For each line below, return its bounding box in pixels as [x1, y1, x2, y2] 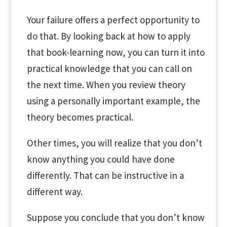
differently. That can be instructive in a [26, 169, 184, 181]
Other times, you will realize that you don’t [26, 137, 202, 149]
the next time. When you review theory [26, 79, 185, 91]
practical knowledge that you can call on [26, 62, 192, 74]
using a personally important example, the [26, 95, 200, 107]
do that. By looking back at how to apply [26, 30, 191, 42]
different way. [26, 185, 83, 198]
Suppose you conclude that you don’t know [26, 211, 205, 223]
